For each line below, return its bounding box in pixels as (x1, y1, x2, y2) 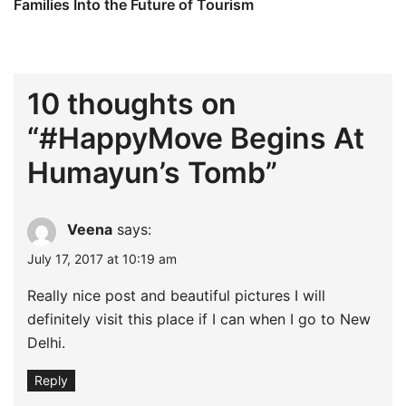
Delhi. (27, 333, 65, 352)
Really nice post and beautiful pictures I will (27, 285, 325, 304)
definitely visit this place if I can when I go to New (27, 309, 371, 328)
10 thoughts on (27, 85, 237, 121)
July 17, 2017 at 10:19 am (27, 250, 177, 266)
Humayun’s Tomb (27, 154, 266, 190)
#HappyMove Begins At (39, 120, 364, 156)
